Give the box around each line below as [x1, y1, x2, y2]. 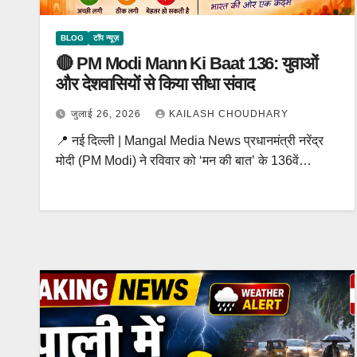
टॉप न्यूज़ [93, 33, 119, 42]
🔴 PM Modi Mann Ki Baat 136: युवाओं [56, 53, 318, 73]
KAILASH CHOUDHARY [169, 108, 288, 120]
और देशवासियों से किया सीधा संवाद [56, 74, 254, 94]
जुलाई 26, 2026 [71, 108, 144, 120]
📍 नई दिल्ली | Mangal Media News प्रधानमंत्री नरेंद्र [56, 134, 324, 147]
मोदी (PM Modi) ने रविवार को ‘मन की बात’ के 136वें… [56, 154, 312, 167]
